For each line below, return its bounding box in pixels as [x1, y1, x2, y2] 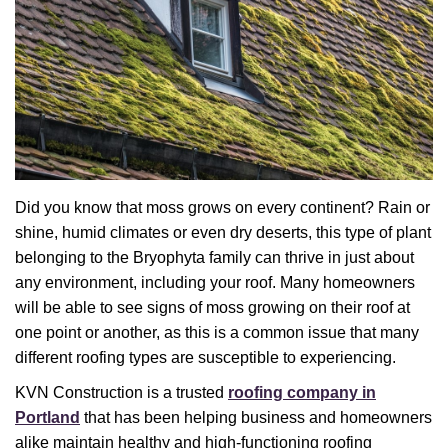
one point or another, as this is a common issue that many [15, 323, 419, 341]
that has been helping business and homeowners [80, 408, 432, 426]
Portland [15, 408, 80, 426]
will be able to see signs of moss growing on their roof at [15, 298, 410, 316]
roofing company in [228, 383, 376, 401]
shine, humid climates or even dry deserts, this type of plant [15, 223, 431, 241]
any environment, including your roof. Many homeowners [15, 273, 415, 291]
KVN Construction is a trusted [15, 383, 228, 401]
